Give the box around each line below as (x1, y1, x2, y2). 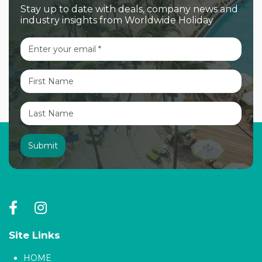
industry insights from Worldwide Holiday (20, 14, 213, 26)
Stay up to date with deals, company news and (20, 3, 238, 15)
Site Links (9, 229, 60, 241)
